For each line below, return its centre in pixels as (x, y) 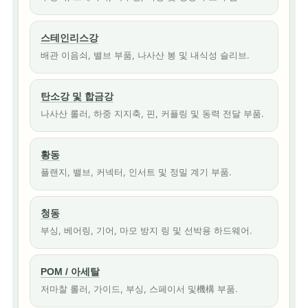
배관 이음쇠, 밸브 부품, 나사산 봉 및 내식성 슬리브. (145, 55)
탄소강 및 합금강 (77, 96)
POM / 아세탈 (70, 272)
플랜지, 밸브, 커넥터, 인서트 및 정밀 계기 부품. (136, 172)
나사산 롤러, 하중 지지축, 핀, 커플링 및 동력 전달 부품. (152, 113)
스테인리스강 (69, 38)
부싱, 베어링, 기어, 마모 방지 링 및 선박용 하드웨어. (146, 230)
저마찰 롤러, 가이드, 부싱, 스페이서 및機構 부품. (139, 289)
